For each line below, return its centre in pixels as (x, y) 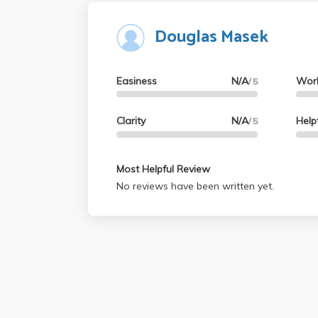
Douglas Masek (212, 38)
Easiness (137, 81)
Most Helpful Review (163, 169)
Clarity (131, 121)
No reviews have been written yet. (195, 186)
